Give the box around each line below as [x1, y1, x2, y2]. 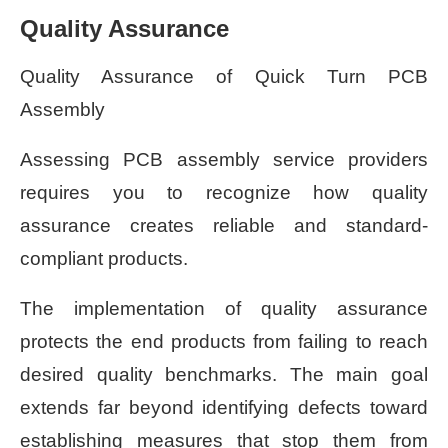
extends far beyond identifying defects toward [20, 396, 428, 418]
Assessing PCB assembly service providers [20, 148, 428, 170]
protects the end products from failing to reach [20, 330, 428, 352]
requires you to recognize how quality [20, 181, 428, 203]
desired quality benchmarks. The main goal [20, 363, 428, 385]
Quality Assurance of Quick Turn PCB [20, 65, 428, 87]
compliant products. [20, 247, 188, 269]
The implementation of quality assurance [20, 297, 428, 319]
